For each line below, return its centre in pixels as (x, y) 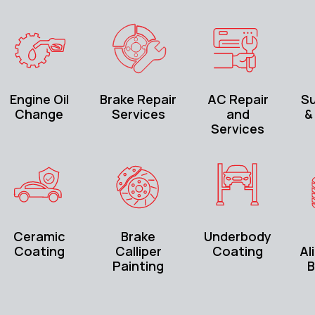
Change (39, 114)
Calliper (138, 251)
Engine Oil (39, 99)
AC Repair (238, 99)
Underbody (238, 237)
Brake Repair (139, 99)
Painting (139, 266)
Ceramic (39, 237)
